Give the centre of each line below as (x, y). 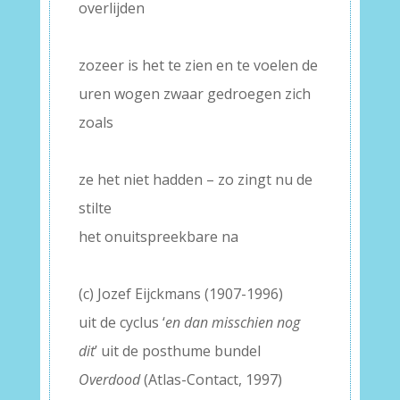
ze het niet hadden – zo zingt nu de (195, 179)
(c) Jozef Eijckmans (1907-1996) (180, 294)
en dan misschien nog (232, 322)
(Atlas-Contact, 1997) (211, 379)
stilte (95, 208)
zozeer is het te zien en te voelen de (198, 65)
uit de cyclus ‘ (121, 322)
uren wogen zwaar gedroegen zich (194, 94)
